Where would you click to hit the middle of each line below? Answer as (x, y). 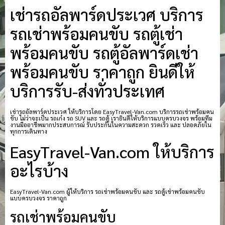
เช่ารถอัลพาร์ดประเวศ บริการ (107, 15)
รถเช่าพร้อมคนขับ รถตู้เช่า (96, 34)
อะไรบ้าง (39, 170)
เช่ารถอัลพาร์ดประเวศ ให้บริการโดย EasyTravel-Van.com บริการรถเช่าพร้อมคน (112, 112)
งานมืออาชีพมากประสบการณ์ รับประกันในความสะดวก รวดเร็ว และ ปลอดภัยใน (111, 125)
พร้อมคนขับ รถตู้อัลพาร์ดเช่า (104, 53)
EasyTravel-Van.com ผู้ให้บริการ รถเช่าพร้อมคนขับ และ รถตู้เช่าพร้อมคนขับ (107, 191)
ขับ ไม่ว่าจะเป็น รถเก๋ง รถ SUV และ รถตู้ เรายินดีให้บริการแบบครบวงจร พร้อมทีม (111, 118)
